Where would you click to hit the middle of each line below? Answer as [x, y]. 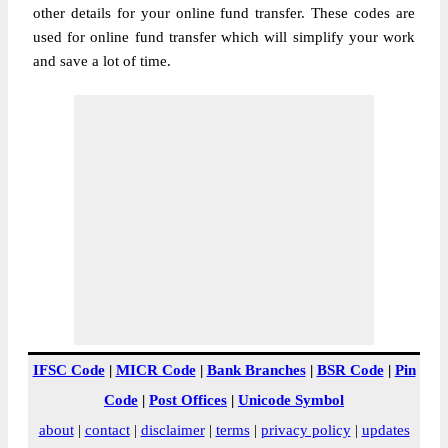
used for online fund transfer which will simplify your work [224, 37]
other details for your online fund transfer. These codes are [224, 13]
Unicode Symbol [291, 400]
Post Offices [188, 400]
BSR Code [350, 370]
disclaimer [172, 430]
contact [107, 430]
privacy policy [305, 430]
